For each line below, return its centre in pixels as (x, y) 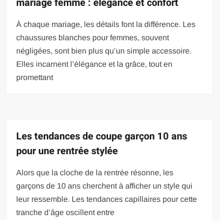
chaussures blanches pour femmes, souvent (93, 38)
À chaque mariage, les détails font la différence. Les (106, 24)
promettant (35, 77)
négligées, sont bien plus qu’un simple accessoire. (104, 51)
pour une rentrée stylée (67, 151)
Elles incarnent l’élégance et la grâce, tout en (95, 64)
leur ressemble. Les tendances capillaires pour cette (107, 199)
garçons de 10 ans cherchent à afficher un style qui (105, 186)
